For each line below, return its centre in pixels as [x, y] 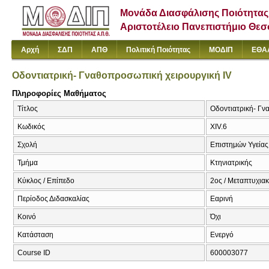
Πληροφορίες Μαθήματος [59, 93]
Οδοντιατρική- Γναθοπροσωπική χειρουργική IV [122, 75]
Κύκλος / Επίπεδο [46, 181]
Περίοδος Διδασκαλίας [53, 199]
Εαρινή [222, 199]
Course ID [34, 253]
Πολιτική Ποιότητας [158, 50]
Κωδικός [31, 127]
